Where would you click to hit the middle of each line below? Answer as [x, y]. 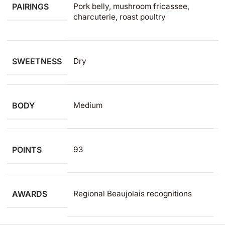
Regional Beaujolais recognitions [132, 194]
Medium [88, 105]
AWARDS [29, 194]
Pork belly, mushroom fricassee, [131, 6]
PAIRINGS [30, 7]
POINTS [27, 150]
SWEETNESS [37, 61]
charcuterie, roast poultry [119, 17]
